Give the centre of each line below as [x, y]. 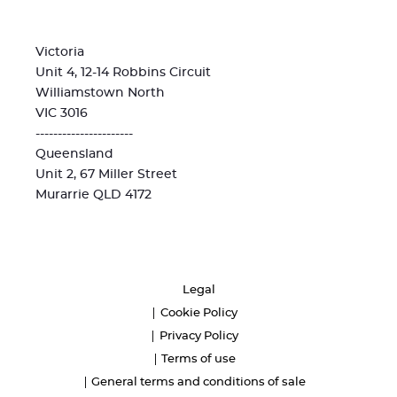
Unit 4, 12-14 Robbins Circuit [123, 73]
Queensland [74, 154]
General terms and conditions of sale [198, 382]
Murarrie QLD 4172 [93, 195]
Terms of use [198, 359]
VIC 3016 [62, 113]
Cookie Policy [198, 313]
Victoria [60, 52]
